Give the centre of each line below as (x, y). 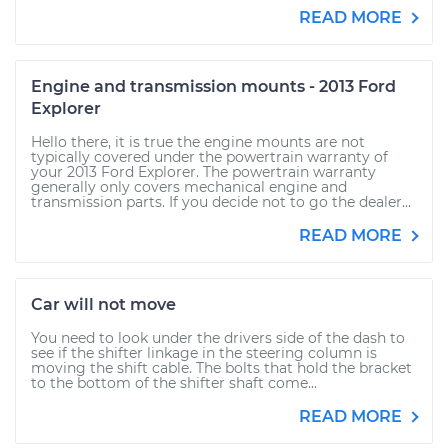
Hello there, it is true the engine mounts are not (198, 142)
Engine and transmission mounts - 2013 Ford (213, 86)
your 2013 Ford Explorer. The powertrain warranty (203, 172)
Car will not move (103, 304)
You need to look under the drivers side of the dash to (218, 338)
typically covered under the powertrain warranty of (209, 157)
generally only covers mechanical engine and (189, 187)
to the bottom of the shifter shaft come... (174, 383)
